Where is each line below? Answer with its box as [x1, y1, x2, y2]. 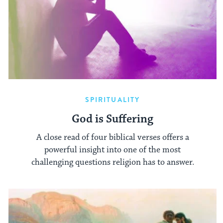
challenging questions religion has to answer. [31, 156, 194, 168]
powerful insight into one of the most [44, 144, 181, 155]
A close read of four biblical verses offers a [36, 131, 189, 143]
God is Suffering [72, 112, 153, 127]
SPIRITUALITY [85, 95, 140, 105]
